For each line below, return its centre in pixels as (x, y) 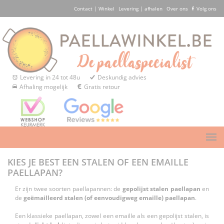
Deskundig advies (122, 77)
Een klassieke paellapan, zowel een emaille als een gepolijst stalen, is (112, 216)
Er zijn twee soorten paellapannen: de (69, 189)
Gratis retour (102, 87)
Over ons (177, 8)
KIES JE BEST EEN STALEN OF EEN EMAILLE (98, 162)
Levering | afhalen (140, 8)
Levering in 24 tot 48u (50, 77)
